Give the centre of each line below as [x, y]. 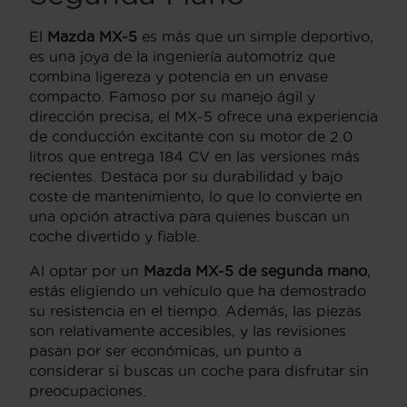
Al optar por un [86, 270]
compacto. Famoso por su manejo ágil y [172, 96]
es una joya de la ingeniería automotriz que [182, 56]
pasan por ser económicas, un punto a [165, 350]
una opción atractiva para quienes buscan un [189, 216]
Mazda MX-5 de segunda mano [255, 270]
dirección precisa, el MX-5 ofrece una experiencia [203, 116]
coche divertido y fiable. [114, 236]
